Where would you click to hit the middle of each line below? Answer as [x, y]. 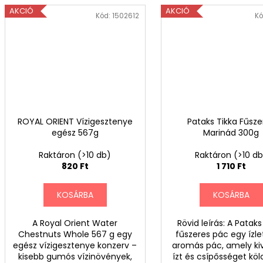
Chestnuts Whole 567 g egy [75, 234]
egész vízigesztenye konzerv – [75, 245]
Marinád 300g [231, 132]
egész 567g [75, 132]
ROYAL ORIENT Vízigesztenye [75, 121]
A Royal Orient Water [75, 223]
